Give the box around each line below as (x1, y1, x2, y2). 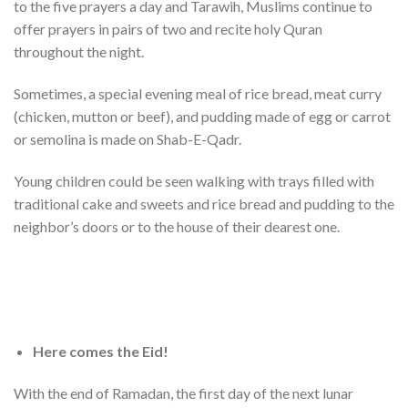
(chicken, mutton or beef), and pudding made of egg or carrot (14, 107, 391, 126)
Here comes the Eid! (32, 342, 168, 361)
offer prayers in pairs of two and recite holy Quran (14, 20, 322, 38)
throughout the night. (14, 43, 144, 61)
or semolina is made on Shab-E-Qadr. (14, 130, 241, 148)
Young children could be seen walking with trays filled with (14, 171, 374, 189)
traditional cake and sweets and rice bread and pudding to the (14, 194, 394, 212)
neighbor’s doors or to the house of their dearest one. (14, 217, 340, 235)
